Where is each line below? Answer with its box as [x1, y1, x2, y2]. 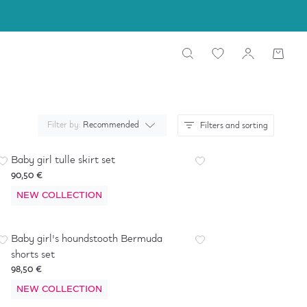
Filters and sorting [200, 119, 268, 132]
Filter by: [47, 119, 83, 132]
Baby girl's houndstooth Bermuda [11, 231, 162, 247]
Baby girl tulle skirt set [11, 152, 115, 169]
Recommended [83, 119, 139, 132]
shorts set [11, 247, 55, 263]
